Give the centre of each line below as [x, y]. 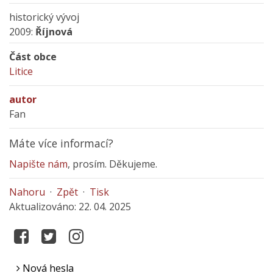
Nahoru [27, 192]
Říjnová [54, 32]
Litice [21, 71]
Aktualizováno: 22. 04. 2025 [70, 207]
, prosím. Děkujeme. [112, 164]
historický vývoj [44, 17]
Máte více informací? [61, 143]
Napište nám [38, 164]
